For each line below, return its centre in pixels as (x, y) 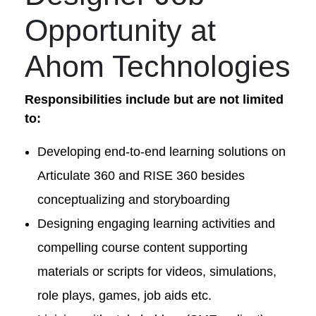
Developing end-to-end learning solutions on (161, 152)
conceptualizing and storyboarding (133, 200)
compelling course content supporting (142, 248)
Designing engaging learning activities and (156, 224)
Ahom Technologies (158, 66)
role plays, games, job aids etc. (124, 296)
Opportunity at (120, 30)
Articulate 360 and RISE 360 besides (141, 176)
